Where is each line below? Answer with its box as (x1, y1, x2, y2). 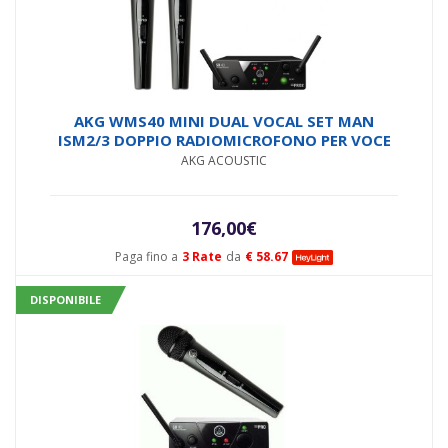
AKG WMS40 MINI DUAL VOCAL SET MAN (74, 110, 374, 131)
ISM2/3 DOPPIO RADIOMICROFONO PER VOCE (57, 129, 391, 150)
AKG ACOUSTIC (181, 151, 267, 169)
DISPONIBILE (30, 291, 101, 307)
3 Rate (181, 247, 222, 265)
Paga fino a (114, 247, 178, 265)
